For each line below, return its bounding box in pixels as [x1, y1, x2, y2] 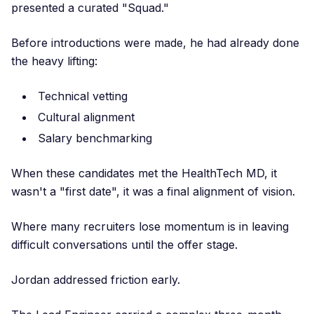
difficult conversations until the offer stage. [11, 238, 238, 252]
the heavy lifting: [11, 54, 97, 68]
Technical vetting [38, 89, 128, 103]
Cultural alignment [38, 110, 135, 124]
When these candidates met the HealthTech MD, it [11, 166, 277, 180]
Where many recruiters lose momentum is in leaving [11, 219, 289, 233]
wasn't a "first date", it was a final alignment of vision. [11, 184, 295, 198]
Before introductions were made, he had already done [11, 36, 299, 50]
